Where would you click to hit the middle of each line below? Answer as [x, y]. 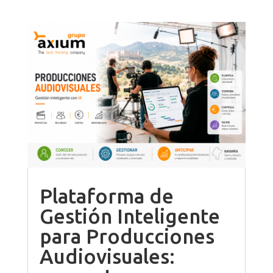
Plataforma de [106, 196]
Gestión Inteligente [129, 216]
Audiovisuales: [107, 256]
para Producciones [127, 236]
